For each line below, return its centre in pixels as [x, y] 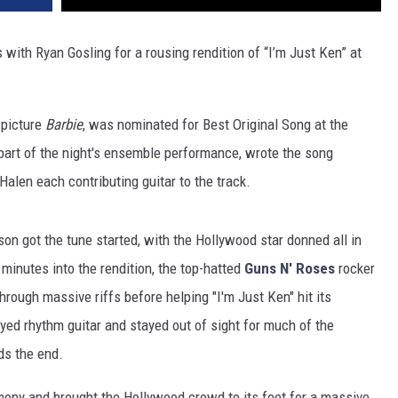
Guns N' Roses [290, 269]
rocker [355, 269]
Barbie [64, 125]
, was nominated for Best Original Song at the [215, 125]
